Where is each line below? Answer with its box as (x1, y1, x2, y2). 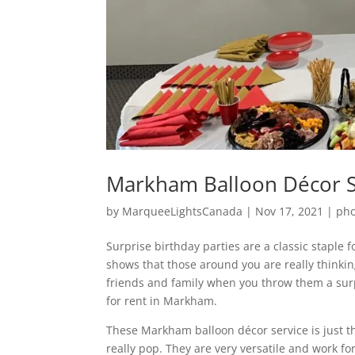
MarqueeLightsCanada (122, 203, 243, 219)
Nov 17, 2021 (255, 203, 324, 219)
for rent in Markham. (106, 292, 218, 308)
